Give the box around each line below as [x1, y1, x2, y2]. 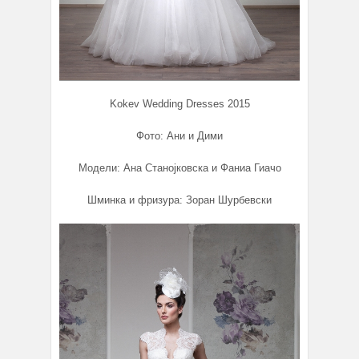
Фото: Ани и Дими [136, 130, 223, 143]
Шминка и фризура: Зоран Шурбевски [87, 194, 272, 207]
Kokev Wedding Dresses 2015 [109, 98, 250, 111]
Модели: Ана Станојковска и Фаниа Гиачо [78, 162, 281, 175]
